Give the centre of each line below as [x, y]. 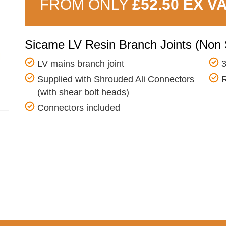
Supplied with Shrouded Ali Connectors [116, 79]
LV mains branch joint [81, 64]
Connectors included [79, 108]
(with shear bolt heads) [83, 92]
